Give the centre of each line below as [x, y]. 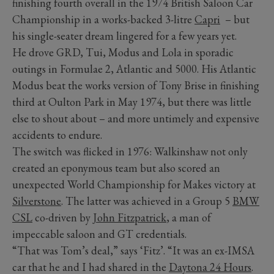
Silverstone [37, 201]
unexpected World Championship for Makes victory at [134, 185]
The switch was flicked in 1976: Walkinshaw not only [130, 152]
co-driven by [63, 218]
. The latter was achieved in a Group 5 [147, 201]
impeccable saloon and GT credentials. [99, 234]
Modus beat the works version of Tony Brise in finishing [136, 86]
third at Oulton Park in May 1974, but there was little [132, 102]
